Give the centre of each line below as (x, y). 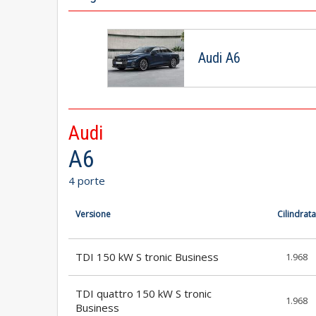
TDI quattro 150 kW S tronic (144, 293)
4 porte (87, 180)
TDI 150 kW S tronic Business (147, 256)
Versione (93, 214)
